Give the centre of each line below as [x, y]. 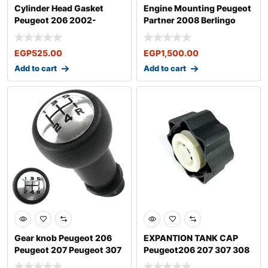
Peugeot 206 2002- [55, 20]
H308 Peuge [39, 261]
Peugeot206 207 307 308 [197, 249]
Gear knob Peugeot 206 [63, 237]
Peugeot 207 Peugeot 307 [68, 249]
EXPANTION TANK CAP [191, 237]
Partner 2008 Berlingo [190, 20]
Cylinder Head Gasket [59, 8]
